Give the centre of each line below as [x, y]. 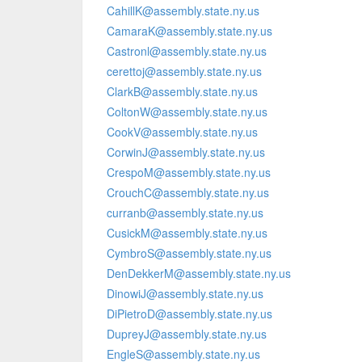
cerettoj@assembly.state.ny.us [184, 71]
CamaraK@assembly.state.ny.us [189, 31]
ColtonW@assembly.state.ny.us [187, 112]
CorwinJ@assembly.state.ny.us [186, 152]
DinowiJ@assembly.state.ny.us [185, 293]
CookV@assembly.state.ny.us [182, 132]
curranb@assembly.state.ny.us [185, 213]
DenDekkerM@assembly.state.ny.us [199, 273]
